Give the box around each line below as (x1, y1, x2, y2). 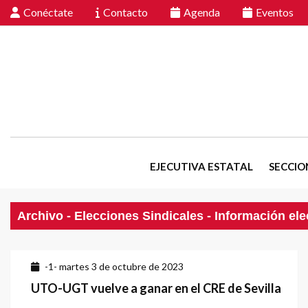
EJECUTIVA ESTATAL (149, 160, 253, 173)
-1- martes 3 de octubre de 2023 (45, 261, 184, 273)
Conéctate (23, 5, 73, 19)
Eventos (256, 5, 294, 19)
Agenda (184, 5, 220, 19)
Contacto (103, 5, 148, 19)
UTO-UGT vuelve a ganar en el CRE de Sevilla (31, 280, 281, 296)
